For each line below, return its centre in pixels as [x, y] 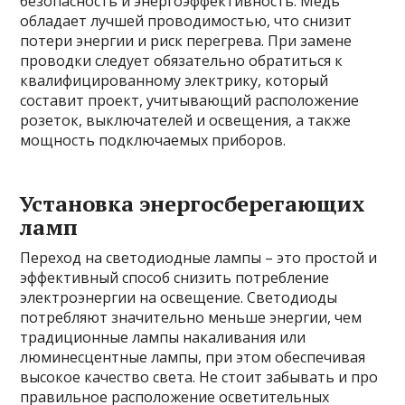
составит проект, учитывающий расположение [190, 100]
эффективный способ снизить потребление [175, 278]
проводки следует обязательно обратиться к [182, 61]
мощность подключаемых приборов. [153, 140]
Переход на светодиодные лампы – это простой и [199, 258]
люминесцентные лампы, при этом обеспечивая [193, 357]
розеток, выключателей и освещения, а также [186, 120]
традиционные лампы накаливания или [163, 337]
